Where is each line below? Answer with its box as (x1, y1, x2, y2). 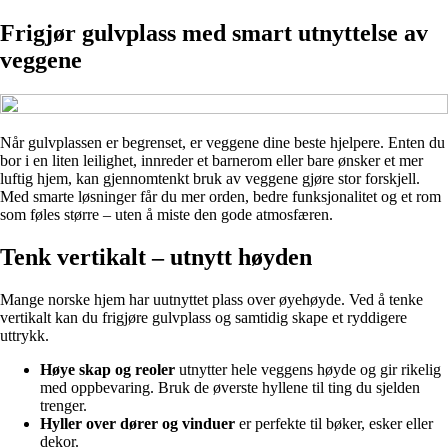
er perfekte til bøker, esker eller (235, 414, 433, 432)
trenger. (40, 396, 87, 414)
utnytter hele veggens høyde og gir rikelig (175, 360, 441, 378)
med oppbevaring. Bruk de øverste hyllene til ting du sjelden (40, 378, 420, 396)
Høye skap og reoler (40, 360, 175, 378)
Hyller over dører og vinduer (40, 414, 235, 432)
